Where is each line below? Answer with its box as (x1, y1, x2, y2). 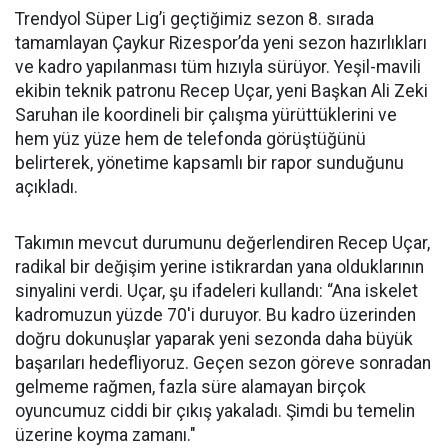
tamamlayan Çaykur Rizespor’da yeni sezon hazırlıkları (15, 33, 427, 53)
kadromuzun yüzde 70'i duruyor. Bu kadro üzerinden (15, 305, 416, 325)
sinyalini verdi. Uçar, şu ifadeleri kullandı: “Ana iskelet (15, 281, 418, 301)
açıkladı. (15, 177, 78, 197)
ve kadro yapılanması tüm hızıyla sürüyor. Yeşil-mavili (15, 57, 421, 77)
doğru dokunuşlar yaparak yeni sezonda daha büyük (15, 329, 413, 349)
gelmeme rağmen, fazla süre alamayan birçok (15, 377, 366, 397)
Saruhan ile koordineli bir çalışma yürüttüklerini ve (15, 105, 397, 125)
